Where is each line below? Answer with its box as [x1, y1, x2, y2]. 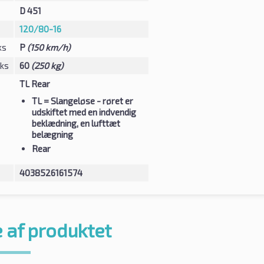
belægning [31, 128, 73, 140]
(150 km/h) [27, 41, 70, 52]
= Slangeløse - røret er [41, 95, 133, 106]
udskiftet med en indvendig [31, 106, 136, 117]
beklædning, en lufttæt [31, 117, 120, 128]
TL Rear [19, 78, 50, 89]
